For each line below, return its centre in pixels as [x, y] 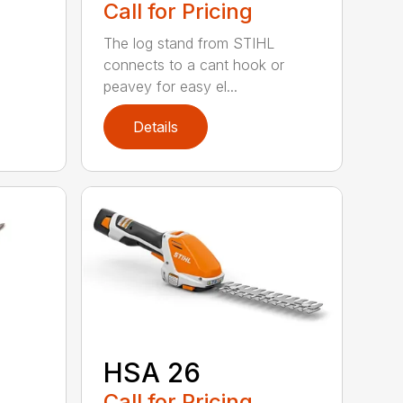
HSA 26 [152, 372]
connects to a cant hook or [194, 64]
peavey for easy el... [171, 86]
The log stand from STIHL [189, 43]
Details [156, 126]
